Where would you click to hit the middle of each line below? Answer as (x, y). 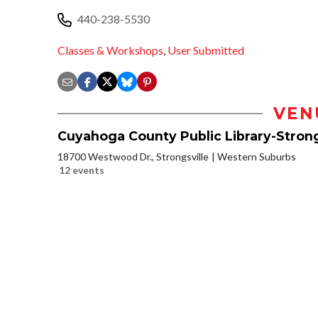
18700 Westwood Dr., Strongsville (133, 157)
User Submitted (206, 50)
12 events (82, 170)
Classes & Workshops (110, 50)
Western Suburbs (257, 157)
